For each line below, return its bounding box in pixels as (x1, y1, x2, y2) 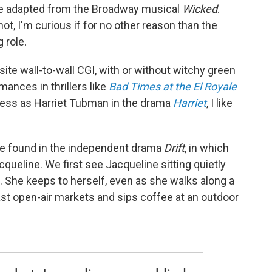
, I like (206, 96, 233, 109)
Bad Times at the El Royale (109, 80, 237, 93)
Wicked (182, 2, 217, 15)
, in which (185, 141, 229, 154)
